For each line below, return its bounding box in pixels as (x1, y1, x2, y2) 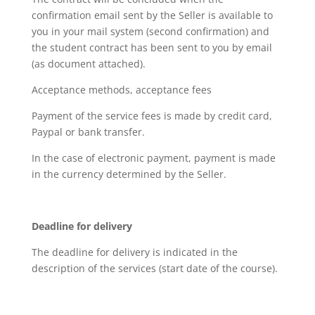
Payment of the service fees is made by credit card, (31, 109, 272, 122)
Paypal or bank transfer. (31, 125, 145, 139)
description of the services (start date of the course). (31, 262, 278, 275)
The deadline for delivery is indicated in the (31, 245, 238, 259)
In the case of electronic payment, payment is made (31, 151, 276, 165)
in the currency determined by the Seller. (31, 167, 226, 181)
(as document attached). (31, 57, 146, 70)
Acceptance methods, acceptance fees (31, 83, 212, 96)
